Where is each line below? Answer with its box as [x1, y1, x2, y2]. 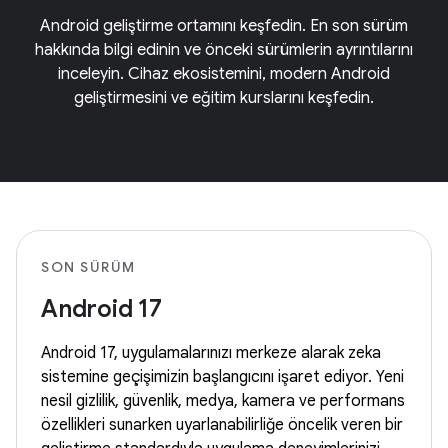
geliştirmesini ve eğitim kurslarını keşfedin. [74, 88, 374, 108]
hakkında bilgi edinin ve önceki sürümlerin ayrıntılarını [35, 40, 413, 60]
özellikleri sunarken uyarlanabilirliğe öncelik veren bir [41, 415, 403, 435]
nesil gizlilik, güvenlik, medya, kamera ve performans [41, 391, 405, 411]
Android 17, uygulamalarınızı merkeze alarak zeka [41, 343, 381, 363]
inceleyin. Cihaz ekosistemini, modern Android [58, 64, 390, 84]
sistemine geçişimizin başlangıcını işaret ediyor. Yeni [41, 367, 404, 387]
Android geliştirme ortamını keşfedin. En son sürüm [40, 16, 408, 36]
